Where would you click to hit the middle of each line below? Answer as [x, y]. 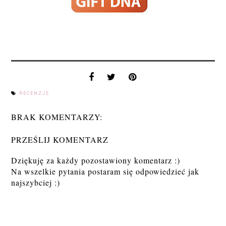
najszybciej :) [36, 183]
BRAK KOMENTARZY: [57, 117]
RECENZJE [35, 94]
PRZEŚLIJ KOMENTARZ [60, 140]
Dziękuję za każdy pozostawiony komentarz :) [96, 160]
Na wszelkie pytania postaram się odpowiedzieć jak [105, 172]
